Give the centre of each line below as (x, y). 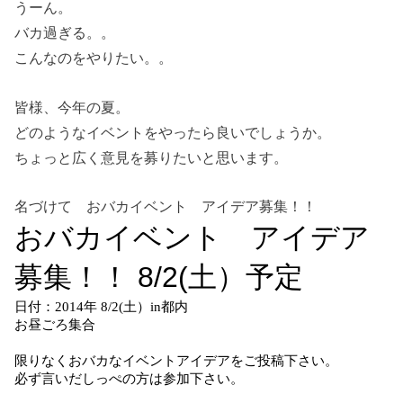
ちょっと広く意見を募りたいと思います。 (152, 157)
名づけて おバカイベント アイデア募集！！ (166, 206)
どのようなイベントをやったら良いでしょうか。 (173, 132)
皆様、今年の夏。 (72, 107)
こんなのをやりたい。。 (94, 58)
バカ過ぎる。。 (65, 33)
